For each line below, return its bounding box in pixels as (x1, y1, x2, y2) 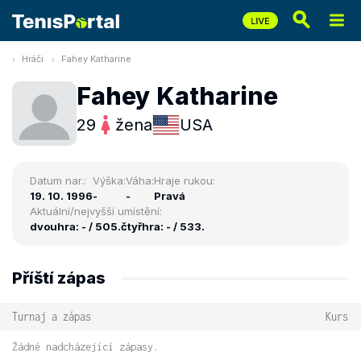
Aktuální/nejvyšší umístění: (30, 205, 162, 218)
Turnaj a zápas (12, 309, 91, 323)
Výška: (93, 174, 126, 187)
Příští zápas (12, 268, 106, 288)
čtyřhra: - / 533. (121, 220, 205, 233)
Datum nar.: (30, 174, 86, 187)
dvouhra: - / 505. (30, 220, 121, 233)
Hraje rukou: (154, 174, 215, 187)
